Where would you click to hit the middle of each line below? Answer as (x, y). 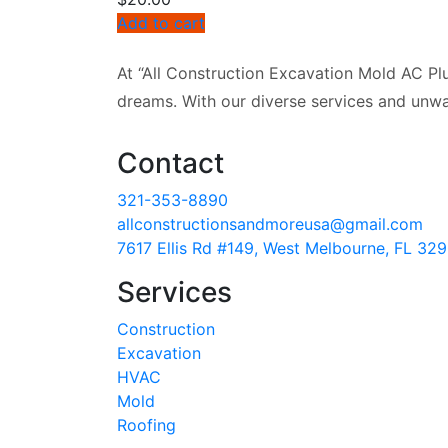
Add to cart (161, 23)
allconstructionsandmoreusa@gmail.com (270, 224)
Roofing (146, 425)
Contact (170, 163)
